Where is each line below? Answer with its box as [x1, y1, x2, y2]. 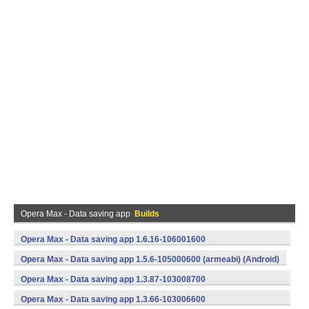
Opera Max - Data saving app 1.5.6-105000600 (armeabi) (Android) [21, 255, 279, 264]
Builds [134, 209, 159, 219]
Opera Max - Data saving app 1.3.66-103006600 [21, 295, 206, 304]
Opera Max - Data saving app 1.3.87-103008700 [21, 275, 206, 284]
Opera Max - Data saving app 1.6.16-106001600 [21, 235, 206, 244]
